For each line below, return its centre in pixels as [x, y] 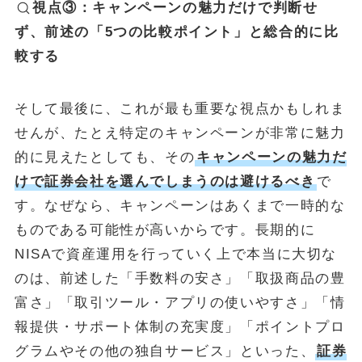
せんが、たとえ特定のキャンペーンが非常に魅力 [180, 133]
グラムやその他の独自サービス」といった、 [165, 351]
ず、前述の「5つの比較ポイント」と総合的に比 [177, 32]
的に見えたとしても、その [105, 157]
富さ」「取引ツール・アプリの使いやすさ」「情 [180, 302]
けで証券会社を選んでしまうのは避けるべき [165, 181]
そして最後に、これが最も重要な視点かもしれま [180, 108]
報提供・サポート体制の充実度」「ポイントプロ [180, 326]
